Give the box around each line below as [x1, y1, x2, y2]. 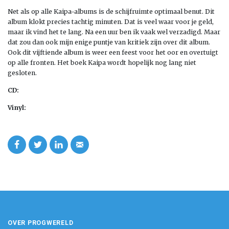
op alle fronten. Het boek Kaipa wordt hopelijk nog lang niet [8, 58, 196, 66]
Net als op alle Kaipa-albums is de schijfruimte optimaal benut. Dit [8, 7, 215, 15]
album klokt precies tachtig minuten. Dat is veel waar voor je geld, [8, 17, 214, 26]
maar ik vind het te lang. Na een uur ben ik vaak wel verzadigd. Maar [8, 28, 220, 36]
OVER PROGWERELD [8, 219, 74, 226]
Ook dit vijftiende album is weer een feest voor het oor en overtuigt [8, 48, 218, 56]
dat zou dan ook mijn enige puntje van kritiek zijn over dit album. [8, 38, 210, 46]
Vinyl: [8, 103, 26, 111]
